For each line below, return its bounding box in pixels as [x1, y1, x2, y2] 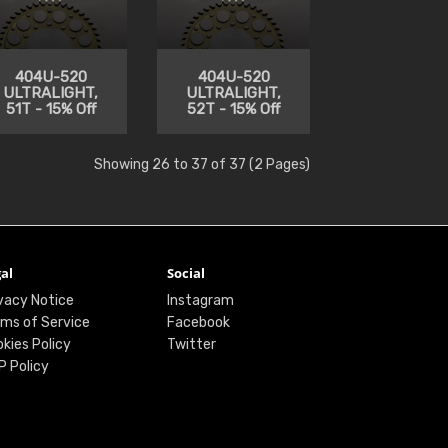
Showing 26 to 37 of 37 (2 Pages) [94, 155, 311, 173]
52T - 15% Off [187, 99, 281, 118]
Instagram [167, 291, 235, 309]
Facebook [167, 313, 231, 331]
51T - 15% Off [5, 99, 96, 118]
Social [167, 263, 206, 282]
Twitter [167, 335, 217, 353]
